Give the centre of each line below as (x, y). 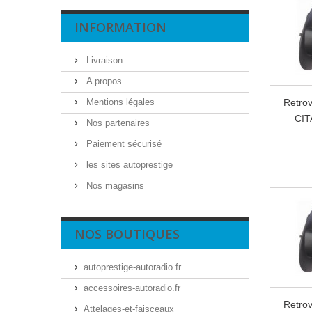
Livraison (103, 60)
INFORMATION (120, 27)
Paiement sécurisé (123, 144)
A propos (103, 81)
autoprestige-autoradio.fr (132, 267)
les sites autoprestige (128, 165)
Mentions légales (119, 102)
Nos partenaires (117, 123)
